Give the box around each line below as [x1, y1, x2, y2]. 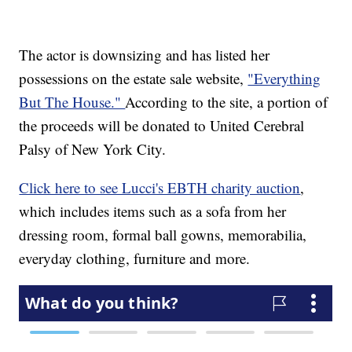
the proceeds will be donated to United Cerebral [19, 115, 305, 136]
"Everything [247, 68, 321, 89]
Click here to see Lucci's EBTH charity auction [19, 178, 301, 198]
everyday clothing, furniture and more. [19, 248, 251, 269]
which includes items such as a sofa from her [19, 201, 287, 222]
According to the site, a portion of [125, 92, 328, 112]
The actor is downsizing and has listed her [19, 45, 270, 65]
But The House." [19, 92, 126, 112]
